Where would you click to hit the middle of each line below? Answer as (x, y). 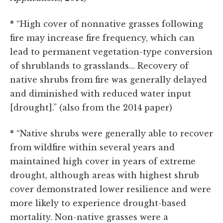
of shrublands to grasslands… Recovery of (99, 66)
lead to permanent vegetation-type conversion (111, 52)
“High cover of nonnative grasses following (109, 24)
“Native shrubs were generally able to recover (113, 134)
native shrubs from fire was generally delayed (109, 80)
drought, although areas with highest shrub (105, 175)
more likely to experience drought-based (98, 203)
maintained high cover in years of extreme (103, 162)
